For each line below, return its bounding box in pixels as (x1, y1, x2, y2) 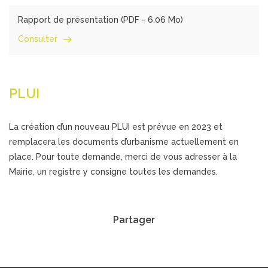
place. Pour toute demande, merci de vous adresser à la (9, 151, 237, 162)
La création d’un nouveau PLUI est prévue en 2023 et (9, 121, 223, 132)
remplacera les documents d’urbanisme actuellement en (9, 136, 239, 147)
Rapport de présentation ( (18, 14, 123, 25)
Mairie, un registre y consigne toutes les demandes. (9, 166, 218, 176)
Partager (113, 214, 155, 226)
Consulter (18, 33, 60, 44)
